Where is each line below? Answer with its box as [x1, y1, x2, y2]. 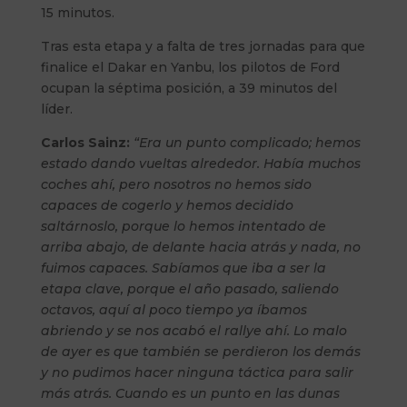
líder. [40, 100, 73, 117]
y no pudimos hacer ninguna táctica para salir [40, 363, 353, 381]
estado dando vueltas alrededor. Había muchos [40, 154, 361, 172]
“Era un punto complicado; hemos [133, 134, 361, 151]
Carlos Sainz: [40, 134, 130, 151]
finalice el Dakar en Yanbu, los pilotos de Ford [40, 58, 340, 75]
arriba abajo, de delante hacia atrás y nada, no [40, 238, 361, 255]
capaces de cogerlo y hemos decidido [40, 196, 293, 213]
